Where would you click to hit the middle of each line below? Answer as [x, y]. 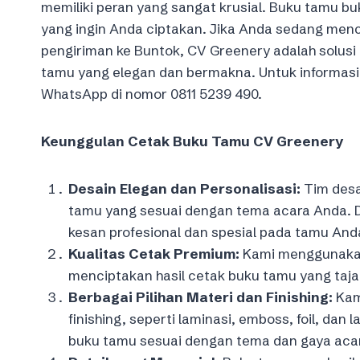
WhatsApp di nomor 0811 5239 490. [151, 93]
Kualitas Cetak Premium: [154, 253]
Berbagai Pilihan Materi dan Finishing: [200, 297]
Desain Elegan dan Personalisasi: [184, 188]
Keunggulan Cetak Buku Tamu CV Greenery [192, 141]
